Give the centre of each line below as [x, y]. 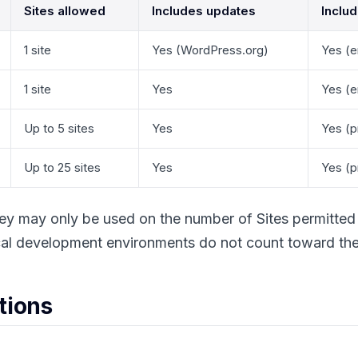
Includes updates [204, 11]
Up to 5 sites [59, 128]
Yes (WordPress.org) [210, 50]
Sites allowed [65, 11]
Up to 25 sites [62, 167]
